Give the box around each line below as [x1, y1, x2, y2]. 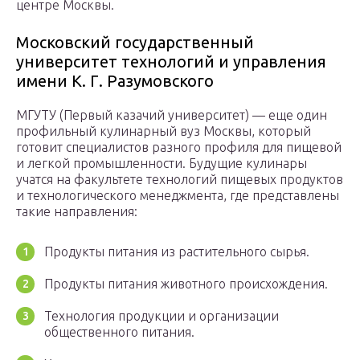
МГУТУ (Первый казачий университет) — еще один [16, 107, 327, 122]
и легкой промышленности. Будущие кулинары [16, 155, 307, 170]
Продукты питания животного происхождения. [44, 276, 328, 291]
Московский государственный [16, 32, 254, 51]
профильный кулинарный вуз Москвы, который [16, 123, 311, 138]
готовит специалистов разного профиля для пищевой [16, 139, 342, 154]
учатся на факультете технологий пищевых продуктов [16, 171, 343, 186]
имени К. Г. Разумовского [16, 71, 214, 90]
